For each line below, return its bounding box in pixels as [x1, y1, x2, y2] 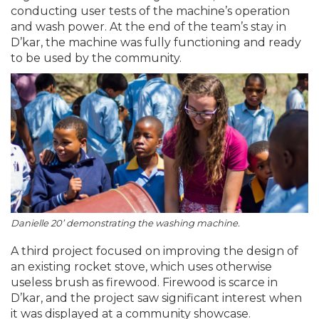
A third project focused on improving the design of [11, 244, 298, 258]
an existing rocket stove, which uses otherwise [11, 260, 272, 274]
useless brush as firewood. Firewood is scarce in [11, 276, 278, 290]
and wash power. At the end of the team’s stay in [11, 19, 286, 33]
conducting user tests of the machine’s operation [11, 4, 290, 18]
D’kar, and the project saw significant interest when [11, 291, 302, 305]
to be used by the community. [11, 51, 182, 65]
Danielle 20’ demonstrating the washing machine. [11, 217, 242, 229]
